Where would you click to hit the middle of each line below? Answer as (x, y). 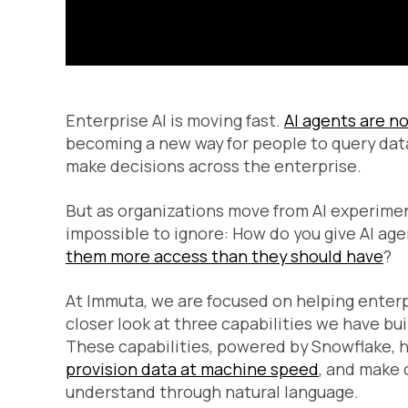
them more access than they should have (224, 256)
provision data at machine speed (192, 369)
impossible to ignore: (149, 234)
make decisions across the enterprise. (214, 166)
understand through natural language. (212, 392)
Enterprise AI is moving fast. (175, 121)
